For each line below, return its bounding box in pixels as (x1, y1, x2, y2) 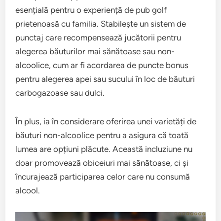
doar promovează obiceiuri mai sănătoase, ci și (15, 158, 189, 168)
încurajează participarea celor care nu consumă (15, 172, 190, 182)
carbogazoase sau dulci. (15, 88, 105, 98)
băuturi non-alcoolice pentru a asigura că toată (15, 130, 189, 140)
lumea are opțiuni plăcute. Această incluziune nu (15, 144, 193, 154)
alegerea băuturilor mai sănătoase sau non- (15, 46, 175, 56)
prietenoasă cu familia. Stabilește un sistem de (15, 19, 186, 29)
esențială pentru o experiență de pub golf (15, 5, 167, 15)
